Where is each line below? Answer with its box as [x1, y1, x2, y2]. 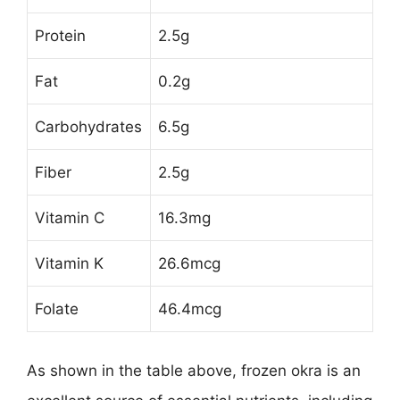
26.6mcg [158, 254, 221, 272]
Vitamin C [35, 209, 104, 227]
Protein [35, 27, 86, 45]
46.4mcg [158, 300, 221, 318]
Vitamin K [35, 254, 104, 272]
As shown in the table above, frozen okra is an [27, 361, 361, 379]
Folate [35, 300, 79, 318]
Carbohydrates [35, 118, 142, 136]
